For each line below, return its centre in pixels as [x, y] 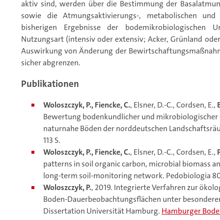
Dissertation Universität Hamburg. [102, 211]
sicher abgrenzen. [51, 63]
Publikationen [50, 84]
